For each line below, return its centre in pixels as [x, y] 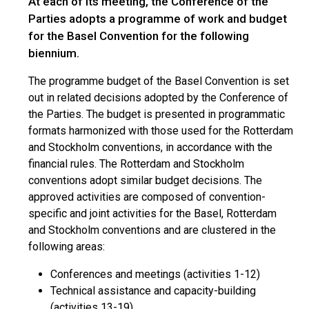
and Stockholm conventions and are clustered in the [152, 230]
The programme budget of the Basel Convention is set [159, 81]
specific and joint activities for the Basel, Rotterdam [152, 213]
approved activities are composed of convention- [147, 197]
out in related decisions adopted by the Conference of [158, 98]
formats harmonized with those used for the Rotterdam [161, 131]
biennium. [54, 53]
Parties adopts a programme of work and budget [158, 19]
